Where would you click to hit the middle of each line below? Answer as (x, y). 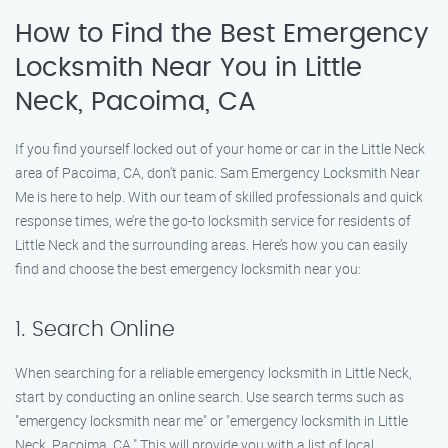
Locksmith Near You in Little (188, 68)
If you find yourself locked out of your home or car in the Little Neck (220, 148)
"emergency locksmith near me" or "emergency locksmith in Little (211, 420)
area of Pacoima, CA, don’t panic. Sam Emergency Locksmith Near (217, 172)
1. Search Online (95, 329)
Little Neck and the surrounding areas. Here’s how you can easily (211, 244)
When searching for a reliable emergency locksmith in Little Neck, (213, 372)
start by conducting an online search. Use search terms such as (209, 396)
